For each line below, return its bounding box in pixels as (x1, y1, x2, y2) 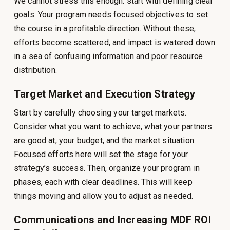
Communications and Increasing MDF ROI (13, 213, 211, 226)
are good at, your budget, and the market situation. (13, 135, 196, 145)
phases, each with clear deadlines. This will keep (13, 177, 193, 187)
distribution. (13, 65, 57, 75)
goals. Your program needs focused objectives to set (13, 9, 208, 20)
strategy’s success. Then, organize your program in (13, 163, 200, 173)
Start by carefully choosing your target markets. (13, 107, 187, 118)
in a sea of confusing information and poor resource (13, 51, 203, 61)
